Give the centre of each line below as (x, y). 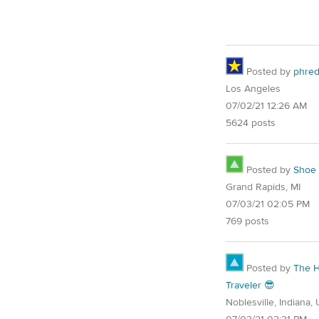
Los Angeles (253, 89)
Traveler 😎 (250, 286)
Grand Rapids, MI (263, 188)
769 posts (247, 222)
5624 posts (251, 124)
